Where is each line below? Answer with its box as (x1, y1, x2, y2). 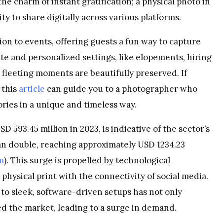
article (19, 83, 45, 94)
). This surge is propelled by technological (4, 154, 170, 166)
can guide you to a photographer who (45, 83, 197, 94)
